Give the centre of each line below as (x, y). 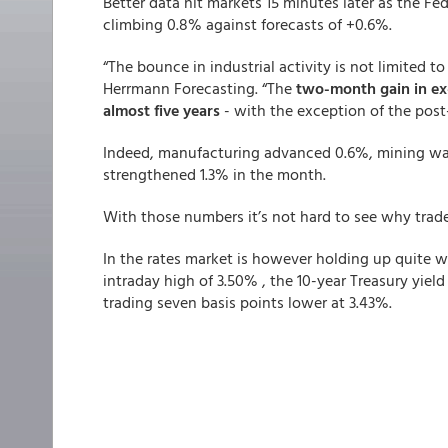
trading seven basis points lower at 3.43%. (247, 302)
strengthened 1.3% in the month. (214, 174)
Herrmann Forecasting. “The (197, 88)
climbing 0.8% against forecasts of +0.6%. (247, 24)
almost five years (161, 110)
